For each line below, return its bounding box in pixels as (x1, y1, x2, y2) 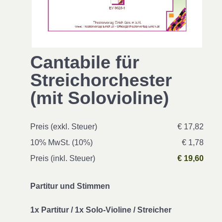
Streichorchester (30, 70, 172, 90)
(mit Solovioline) (30, 88, 169, 108)
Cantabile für (30, 52, 139, 72)
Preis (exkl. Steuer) (30, 122, 97, 131)
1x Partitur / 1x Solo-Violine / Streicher (30, 206, 171, 214)
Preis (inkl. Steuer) (30, 154, 95, 163)
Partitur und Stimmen (30, 182, 110, 190)
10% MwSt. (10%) (30, 138, 93, 147)
